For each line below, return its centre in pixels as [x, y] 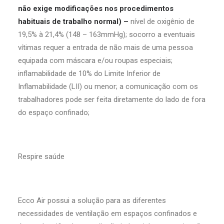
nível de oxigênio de [162, 21]
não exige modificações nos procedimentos [96, 8]
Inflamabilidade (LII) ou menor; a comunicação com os [108, 86]
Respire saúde [41, 156]
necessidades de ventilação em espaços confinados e [107, 213]
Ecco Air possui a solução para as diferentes [92, 200]
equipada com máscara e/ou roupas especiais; [95, 60]
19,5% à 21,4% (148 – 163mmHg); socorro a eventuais [106, 34]
